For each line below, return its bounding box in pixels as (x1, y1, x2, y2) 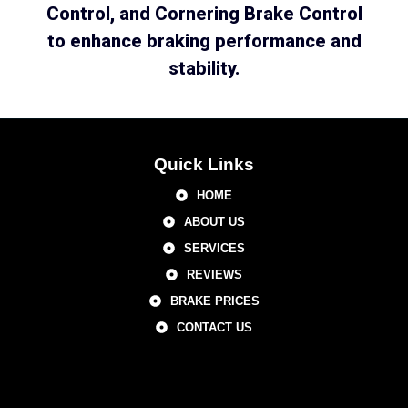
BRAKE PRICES (169, 294, 260, 309)
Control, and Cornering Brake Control (46, 3, 362, 25)
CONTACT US (177, 321, 252, 335)
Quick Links (154, 155, 254, 175)
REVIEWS (187, 268, 242, 282)
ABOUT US (184, 215, 245, 229)
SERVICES (184, 241, 245, 256)
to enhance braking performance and (46, 30, 362, 53)
